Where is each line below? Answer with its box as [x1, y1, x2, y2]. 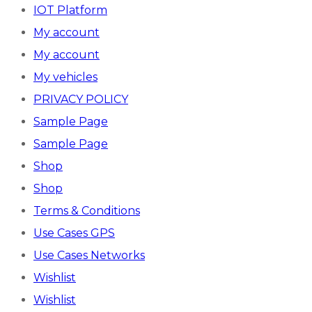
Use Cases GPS [33, 226, 115, 240]
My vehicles [33, 70, 97, 84]
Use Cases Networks [33, 249, 145, 262]
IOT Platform [33, 3, 107, 17]
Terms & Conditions [33, 204, 140, 217]
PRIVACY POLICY [33, 93, 128, 106]
